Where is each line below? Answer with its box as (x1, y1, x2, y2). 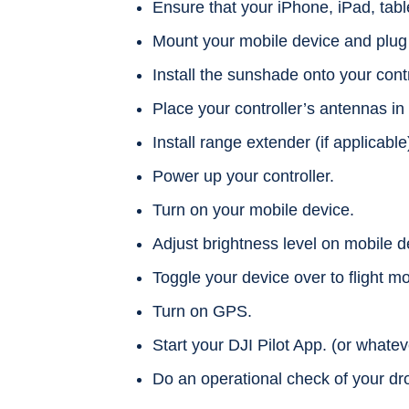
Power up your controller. (152, 167, 334, 185)
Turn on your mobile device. (152, 201, 354, 219)
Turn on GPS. (152, 302, 252, 320)
